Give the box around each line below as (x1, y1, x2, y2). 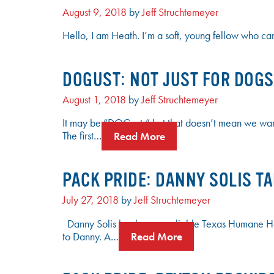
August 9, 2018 (62, 5, 127, 19)
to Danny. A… (62, 229, 119, 243)
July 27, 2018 (62, 193, 119, 207)
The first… (62, 129, 102, 143)
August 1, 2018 (62, 92, 126, 106)
